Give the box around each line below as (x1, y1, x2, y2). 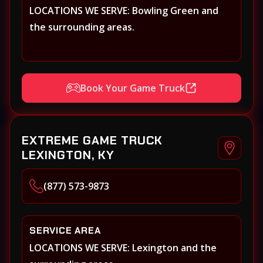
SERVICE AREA (29, 224, 101, 237)
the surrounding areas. (29, 21, 134, 34)
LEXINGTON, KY (22, 147, 114, 163)
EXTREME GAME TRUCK (22, 133, 163, 149)
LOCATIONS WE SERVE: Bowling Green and (29, 4, 218, 18)
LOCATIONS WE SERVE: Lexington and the (29, 241, 217, 255)
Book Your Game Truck (80, 81, 185, 95)
